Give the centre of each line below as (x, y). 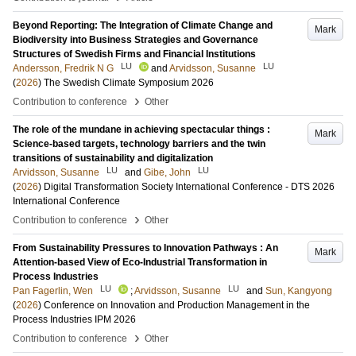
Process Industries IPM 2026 (74, 319)
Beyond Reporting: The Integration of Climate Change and (143, 25)
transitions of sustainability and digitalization (113, 158)
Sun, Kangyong (299, 291)
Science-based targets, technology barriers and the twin (139, 144)
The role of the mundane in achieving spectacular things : (141, 130)
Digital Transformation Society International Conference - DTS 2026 (189, 187)
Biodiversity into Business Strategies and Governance (135, 40)
